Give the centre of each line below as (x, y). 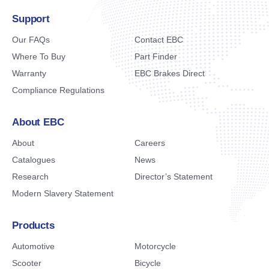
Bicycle (148, 263)
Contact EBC (159, 40)
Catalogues (34, 160)
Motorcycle (155, 246)
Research (30, 177)
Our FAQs (31, 40)
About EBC (38, 122)
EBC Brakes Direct (170, 73)
